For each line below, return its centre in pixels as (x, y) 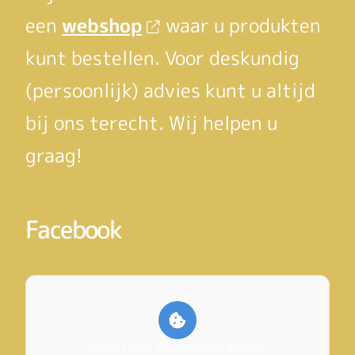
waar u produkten (243, 25)
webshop (102, 25)
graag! (54, 155)
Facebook (74, 229)
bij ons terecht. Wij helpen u (151, 122)
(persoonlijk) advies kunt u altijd (170, 90)
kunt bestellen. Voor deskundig (162, 57)
